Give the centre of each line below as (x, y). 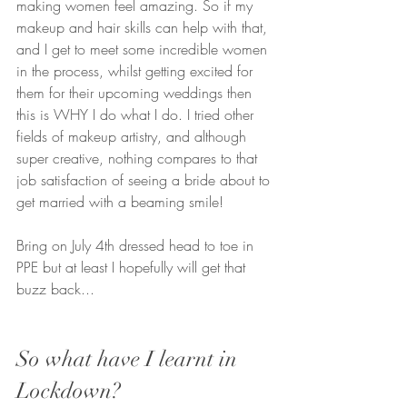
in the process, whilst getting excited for (137, 70)
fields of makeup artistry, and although (134, 136)
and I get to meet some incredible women (144, 49)
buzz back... (55, 288)
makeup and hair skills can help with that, (144, 27)
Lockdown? (69, 390)
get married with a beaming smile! (120, 201)
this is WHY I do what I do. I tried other (137, 114)
